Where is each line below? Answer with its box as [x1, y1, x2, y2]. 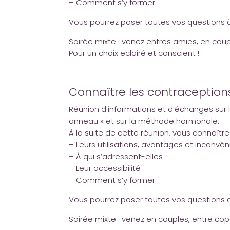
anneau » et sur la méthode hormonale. [69, 116, 220, 126]
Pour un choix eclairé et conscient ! [69, 48, 200, 59]
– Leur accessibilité [69, 163, 141, 174]
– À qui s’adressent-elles [69, 151, 163, 162]
